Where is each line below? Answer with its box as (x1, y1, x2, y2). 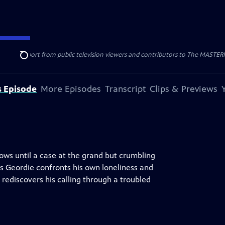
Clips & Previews (150, 83, 217, 94)
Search (20, 56, 44, 66)
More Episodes (41, 83, 101, 94)
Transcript (105, 83, 146, 94)
